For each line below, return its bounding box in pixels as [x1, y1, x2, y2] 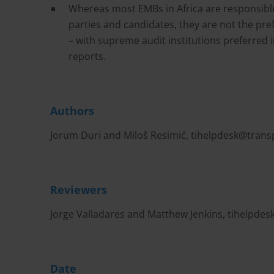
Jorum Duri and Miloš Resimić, [50, 128, 191, 142]
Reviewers [50, 182, 107, 197]
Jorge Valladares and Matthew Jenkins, [50, 207, 228, 221]
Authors [50, 103, 94, 118]
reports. [68, 50, 106, 63]
